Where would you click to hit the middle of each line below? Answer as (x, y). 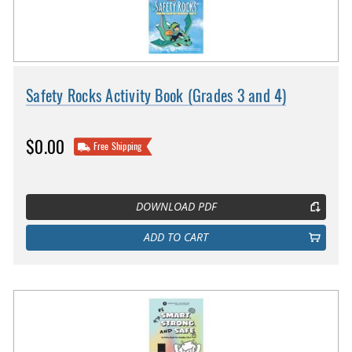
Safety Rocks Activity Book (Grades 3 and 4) (156, 96)
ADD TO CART (176, 238)
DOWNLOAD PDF (176, 207)
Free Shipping (117, 146)
